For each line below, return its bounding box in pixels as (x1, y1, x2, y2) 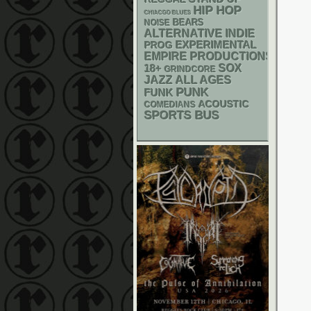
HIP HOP (194, 4, 242, 17)
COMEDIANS (144, 101, 196, 109)
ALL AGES (176, 74, 232, 86)
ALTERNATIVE (144, 28, 223, 40)
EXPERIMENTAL (176, 40, 257, 51)
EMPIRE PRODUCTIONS (144, 51, 274, 62)
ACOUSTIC (199, 99, 249, 110)
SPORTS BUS (144, 109, 219, 122)
